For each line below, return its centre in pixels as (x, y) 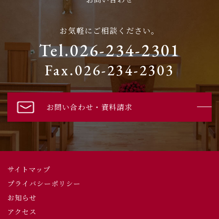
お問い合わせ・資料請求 (90, 107)
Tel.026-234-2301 (109, 50)
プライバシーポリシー (44, 183)
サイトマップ (29, 169)
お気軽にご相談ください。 (109, 30)
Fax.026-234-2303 (109, 70)
